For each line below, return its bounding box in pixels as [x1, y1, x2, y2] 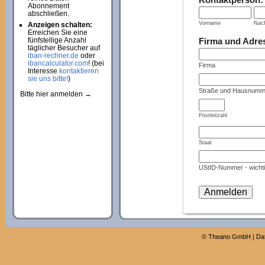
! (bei [88, 59, 104, 67]
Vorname [198, 20, 221, 26]
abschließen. [27, 9, 69, 18]
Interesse [27, 67, 59, 75]
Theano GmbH [208, 232, 251, 240]
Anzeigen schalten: [27, 21, 92, 29]
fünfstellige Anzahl [27, 36, 86, 44]
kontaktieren [59, 67, 99, 75]
